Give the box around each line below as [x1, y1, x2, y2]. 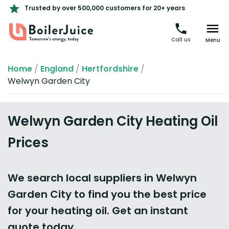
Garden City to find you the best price [8, 187, 207, 201]
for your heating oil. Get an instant [8, 203, 188, 218]
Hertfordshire [82, 63, 139, 75]
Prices [8, 133, 49, 152]
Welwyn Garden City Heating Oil [8, 112, 218, 130]
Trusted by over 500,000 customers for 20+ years [25, 4, 185, 12]
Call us [171, 36, 190, 43]
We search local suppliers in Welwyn [8, 171, 197, 185]
